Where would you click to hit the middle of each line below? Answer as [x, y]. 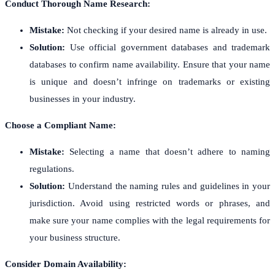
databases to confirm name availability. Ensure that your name [150, 64]
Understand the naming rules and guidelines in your [169, 186]
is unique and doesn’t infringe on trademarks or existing [150, 81]
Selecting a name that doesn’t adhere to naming [167, 151]
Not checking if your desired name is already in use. [166, 30]
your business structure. [75, 237]
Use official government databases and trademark [168, 47]
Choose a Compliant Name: [60, 125]
